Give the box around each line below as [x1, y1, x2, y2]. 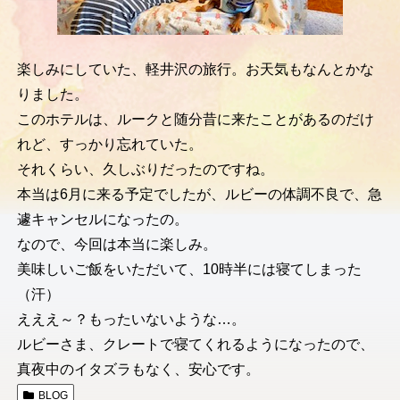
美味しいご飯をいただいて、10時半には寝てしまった [16, 262, 362, 278]
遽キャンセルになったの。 [16, 212, 188, 228]
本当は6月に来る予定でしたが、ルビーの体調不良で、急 [16, 187, 382, 203]
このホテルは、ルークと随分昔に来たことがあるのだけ [16, 112, 374, 128]
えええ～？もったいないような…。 [16, 312, 246, 328]
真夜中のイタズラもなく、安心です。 [16, 362, 260, 378]
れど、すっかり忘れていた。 [16, 137, 203, 153]
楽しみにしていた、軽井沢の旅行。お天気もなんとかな [16, 62, 374, 78]
